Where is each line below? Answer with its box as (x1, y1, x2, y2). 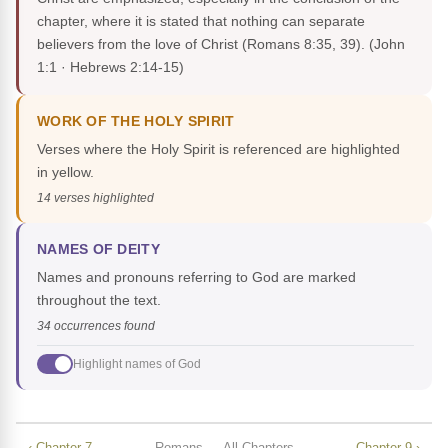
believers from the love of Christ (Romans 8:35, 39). (37, 36, 369, 53)
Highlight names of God (73, 356, 201, 371)
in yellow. (37, 164, 94, 181)
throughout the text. (37, 292, 161, 309)
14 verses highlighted (37, 192, 154, 205)
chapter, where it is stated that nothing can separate (37, 13, 365, 30)
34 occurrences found (37, 320, 155, 333)
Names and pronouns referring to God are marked (37, 269, 356, 286)
